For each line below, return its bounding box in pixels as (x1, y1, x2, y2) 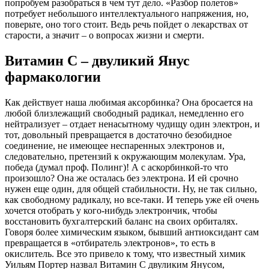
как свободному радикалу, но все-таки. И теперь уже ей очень (5, 195, 259, 205)
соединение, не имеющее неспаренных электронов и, (5, 141, 225, 151)
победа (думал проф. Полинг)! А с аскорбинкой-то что (5, 162, 228, 173)
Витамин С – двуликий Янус (5, 53, 190, 69)
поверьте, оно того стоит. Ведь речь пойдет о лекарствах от (5, 19, 248, 30)
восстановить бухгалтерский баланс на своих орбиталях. (5, 216, 238, 227)
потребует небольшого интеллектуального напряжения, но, (5, 8, 249, 19)
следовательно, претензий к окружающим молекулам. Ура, (5, 151, 246, 162)
